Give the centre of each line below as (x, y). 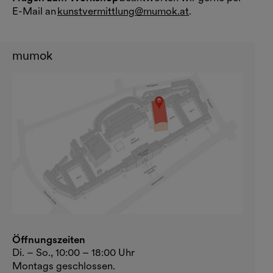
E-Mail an (35, 11)
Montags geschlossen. (64, 265)
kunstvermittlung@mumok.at (123, 11)
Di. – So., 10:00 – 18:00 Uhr (73, 252)
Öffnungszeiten (49, 239)
